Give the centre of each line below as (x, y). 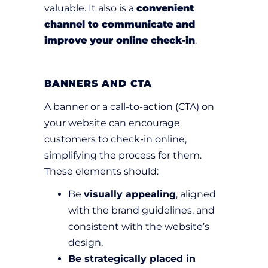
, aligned (196, 194)
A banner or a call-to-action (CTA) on (129, 107)
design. (86, 243)
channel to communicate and (120, 25)
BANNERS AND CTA (98, 84)
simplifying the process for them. (123, 156)
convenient (165, 8)
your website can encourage (112, 123)
